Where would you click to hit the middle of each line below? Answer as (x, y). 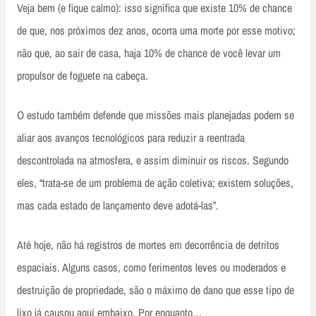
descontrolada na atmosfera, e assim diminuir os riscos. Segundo (153, 160)
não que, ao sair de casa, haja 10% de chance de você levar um (149, 53)
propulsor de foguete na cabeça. (83, 75)
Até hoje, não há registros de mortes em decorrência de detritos (148, 244)
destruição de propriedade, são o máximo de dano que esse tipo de (156, 290)
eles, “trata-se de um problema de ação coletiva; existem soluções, (155, 182)
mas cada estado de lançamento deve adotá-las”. (118, 205)
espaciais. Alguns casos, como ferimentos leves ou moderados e (151, 267)
